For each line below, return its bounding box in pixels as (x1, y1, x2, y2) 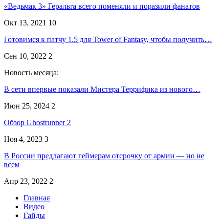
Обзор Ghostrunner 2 (4, 118, 71, 127)
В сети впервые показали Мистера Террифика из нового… (4, 85, 200, 94)
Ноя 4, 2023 (4, 135, 43, 144)
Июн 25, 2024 (4, 102, 49, 110)
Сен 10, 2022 (4, 52, 46, 61)
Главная (23, 194, 50, 202)
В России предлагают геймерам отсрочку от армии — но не (4, 152, 204, 160)
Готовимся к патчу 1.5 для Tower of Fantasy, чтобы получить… (4, 35, 212, 44)
